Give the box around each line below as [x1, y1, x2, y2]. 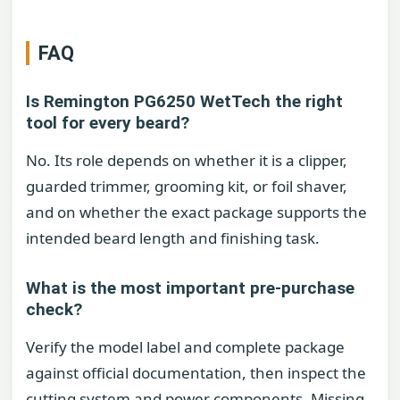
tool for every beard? [26, 112, 189, 134]
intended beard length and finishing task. [26, 228, 320, 249]
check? [26, 298, 82, 320]
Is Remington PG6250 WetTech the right [26, 91, 343, 112]
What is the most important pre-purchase [26, 277, 354, 298]
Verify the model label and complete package [26, 336, 345, 357]
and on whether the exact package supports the [26, 202, 367, 223]
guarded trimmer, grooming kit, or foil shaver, [26, 176, 347, 197]
